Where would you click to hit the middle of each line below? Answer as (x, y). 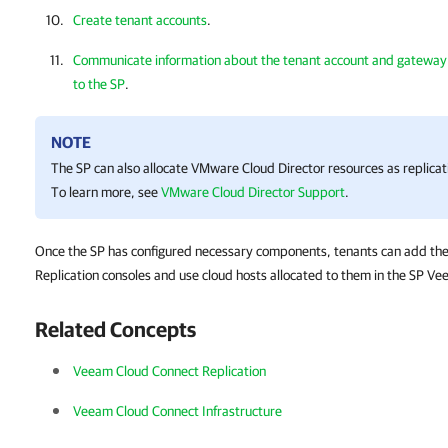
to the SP (99, 84)
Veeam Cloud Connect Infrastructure (177, 411)
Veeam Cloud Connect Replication (169, 371)
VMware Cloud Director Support (253, 192)
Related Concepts (115, 329)
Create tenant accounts (140, 20)
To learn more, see (106, 192)
